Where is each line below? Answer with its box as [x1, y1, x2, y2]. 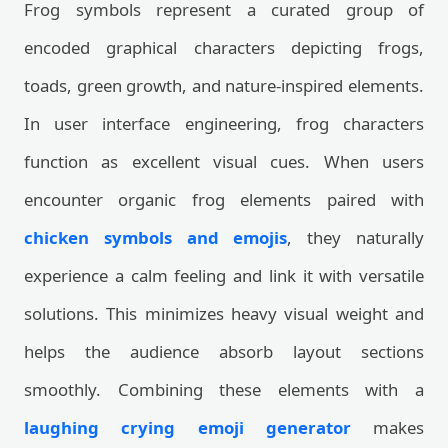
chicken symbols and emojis [24, 226, 288, 249]
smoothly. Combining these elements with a [24, 378, 424, 401]
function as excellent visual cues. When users [24, 150, 424, 173]
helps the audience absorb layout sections [24, 340, 424, 363]
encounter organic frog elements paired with [24, 188, 424, 211]
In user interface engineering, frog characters [24, 112, 424, 135]
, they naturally [287, 226, 425, 249]
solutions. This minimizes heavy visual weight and [24, 302, 424, 325]
